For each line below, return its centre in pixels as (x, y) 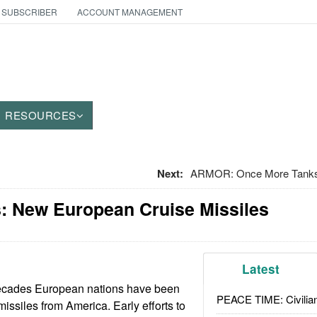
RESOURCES (41, 115)
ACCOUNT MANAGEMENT (129, 12)
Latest (261, 269)
